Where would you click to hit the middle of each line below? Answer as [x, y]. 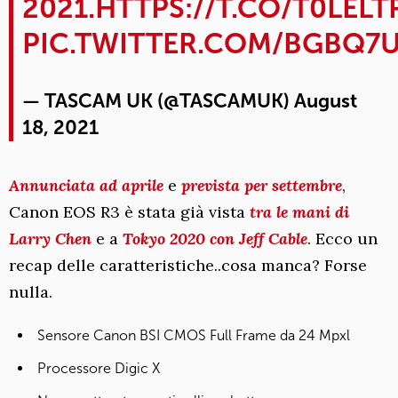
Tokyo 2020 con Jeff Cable [215, 238]
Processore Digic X [99, 368]
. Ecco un [342, 238]
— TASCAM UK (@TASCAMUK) [158, 100]
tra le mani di [299, 211]
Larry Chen [50, 238]
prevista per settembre [262, 185]
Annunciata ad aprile [86, 185]
